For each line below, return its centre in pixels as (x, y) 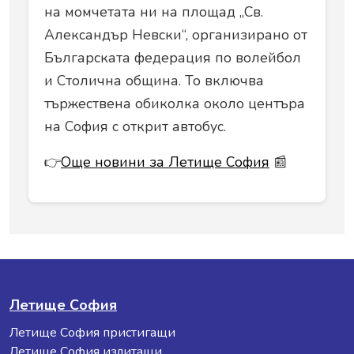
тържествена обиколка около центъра (175, 103)
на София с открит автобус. (135, 126)
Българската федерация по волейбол (173, 57)
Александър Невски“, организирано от (176, 34)
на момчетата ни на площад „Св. (154, 11)
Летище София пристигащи (92, 332)
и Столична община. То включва (154, 80)
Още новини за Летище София (165, 162)
